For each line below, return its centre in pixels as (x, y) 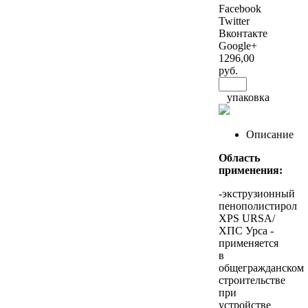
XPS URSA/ (247, 218)
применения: (251, 170)
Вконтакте (243, 33)
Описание (270, 134)
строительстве (252, 280)
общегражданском (261, 267)
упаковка (244, 97)
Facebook (240, 8)
